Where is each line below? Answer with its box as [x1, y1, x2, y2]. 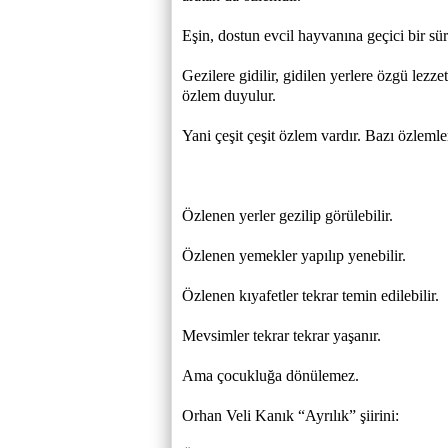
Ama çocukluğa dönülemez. [182, 367, 359, 384]
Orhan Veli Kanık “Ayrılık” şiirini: [182, 407, 399, 424]
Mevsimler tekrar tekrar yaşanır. [182, 327, 381, 344]
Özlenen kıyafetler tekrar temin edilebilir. [182, 287, 439, 304]
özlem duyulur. [182, 87, 276, 104]
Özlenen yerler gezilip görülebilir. [182, 207, 393, 224]
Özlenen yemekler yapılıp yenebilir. [182, 247, 406, 264]
